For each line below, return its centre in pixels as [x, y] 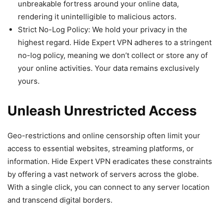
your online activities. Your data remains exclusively [109, 68]
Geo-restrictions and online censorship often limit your [104, 135]
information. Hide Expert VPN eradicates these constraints [110, 161]
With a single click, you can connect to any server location [109, 187]
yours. [29, 81]
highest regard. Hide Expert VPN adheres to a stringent [115, 42]
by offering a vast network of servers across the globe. [103, 174]
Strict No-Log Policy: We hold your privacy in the [103, 29]
